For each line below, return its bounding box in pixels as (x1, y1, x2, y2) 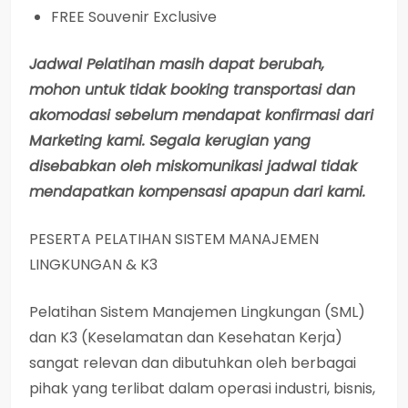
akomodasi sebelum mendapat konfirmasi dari (29, 104, 373, 126)
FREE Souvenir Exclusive (51, 5, 217, 27)
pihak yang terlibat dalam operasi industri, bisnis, (29, 377, 375, 399)
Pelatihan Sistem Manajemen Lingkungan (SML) (29, 301, 365, 322)
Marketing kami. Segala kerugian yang (29, 129, 311, 151)
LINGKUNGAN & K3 (29, 253, 158, 275)
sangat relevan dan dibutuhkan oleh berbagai (29, 352, 356, 373)
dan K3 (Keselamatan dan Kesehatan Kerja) (29, 326, 342, 348)
